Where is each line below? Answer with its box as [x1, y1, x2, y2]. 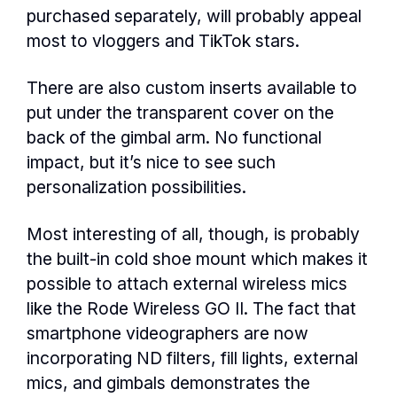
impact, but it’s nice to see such [27, 152, 276, 174]
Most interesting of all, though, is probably [27, 223, 360, 245]
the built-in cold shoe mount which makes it [27, 248, 368, 270]
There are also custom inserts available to [27, 77, 357, 99]
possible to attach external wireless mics [27, 273, 347, 295]
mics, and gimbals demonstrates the [27, 372, 310, 394]
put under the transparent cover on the [27, 102, 334, 124]
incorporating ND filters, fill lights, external [27, 347, 358, 370]
